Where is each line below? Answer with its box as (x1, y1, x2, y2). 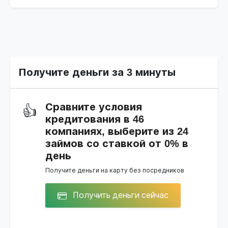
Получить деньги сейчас (71, 190, 168, 199)
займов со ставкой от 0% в (45, 137, 188, 149)
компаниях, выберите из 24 (45, 125, 188, 137)
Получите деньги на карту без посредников (45, 166, 184, 174)
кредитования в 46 (45, 113, 144, 125)
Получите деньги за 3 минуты (18, 66, 176, 78)
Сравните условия (45, 101, 142, 112)
